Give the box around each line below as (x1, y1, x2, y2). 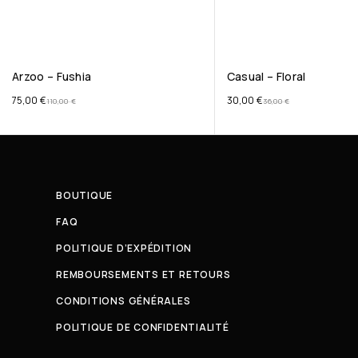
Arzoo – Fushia (12, 68, 92, 84)
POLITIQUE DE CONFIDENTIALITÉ (56, 320, 229, 334)
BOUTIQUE (56, 189, 113, 202)
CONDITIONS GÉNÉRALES (56, 294, 191, 308)
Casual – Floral (226, 68, 306, 84)
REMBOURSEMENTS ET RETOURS (56, 268, 231, 281)
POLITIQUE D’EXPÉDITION (56, 241, 193, 255)
